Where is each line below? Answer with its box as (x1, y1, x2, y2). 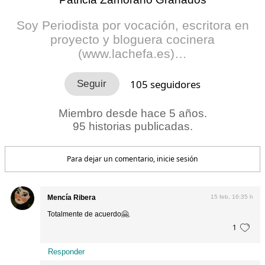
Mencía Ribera (47, 193, 96, 202)
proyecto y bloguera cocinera (50, 33, 215, 47)
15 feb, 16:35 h (210, 193, 253, 201)
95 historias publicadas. (72, 120, 193, 133)
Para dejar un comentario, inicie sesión (67, 154, 198, 164)
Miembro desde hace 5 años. (58, 107, 207, 120)
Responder (48, 247, 85, 256)
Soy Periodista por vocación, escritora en (16, 18, 249, 33)
